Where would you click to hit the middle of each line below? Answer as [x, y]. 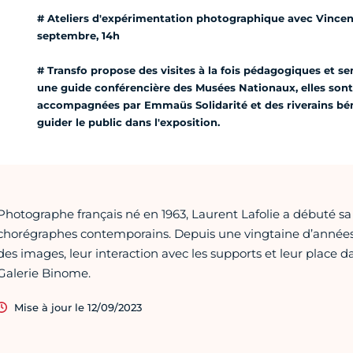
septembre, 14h [78, 36]
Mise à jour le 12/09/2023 [78, 308]
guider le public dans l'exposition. [128, 123]
